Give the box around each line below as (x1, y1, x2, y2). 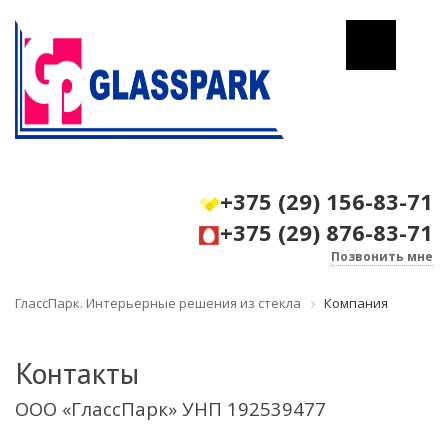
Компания (324, 294, 388, 312)
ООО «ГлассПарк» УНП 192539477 (15, 395, 326, 421)
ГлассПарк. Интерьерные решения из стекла (15, 294, 301, 312)
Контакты (15, 352, 139, 392)
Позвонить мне (331, 248, 433, 265)
